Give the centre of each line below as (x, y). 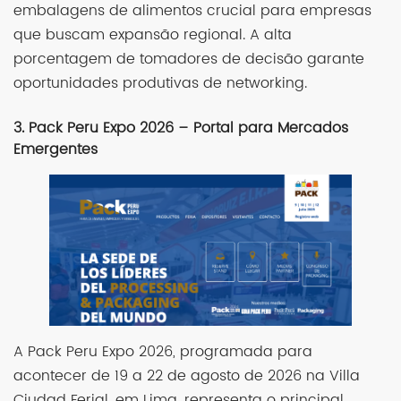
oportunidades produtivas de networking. (160, 83)
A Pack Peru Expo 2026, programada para (163, 351)
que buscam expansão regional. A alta (153, 34)
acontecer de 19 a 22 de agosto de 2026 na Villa (187, 375)
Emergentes (55, 149)
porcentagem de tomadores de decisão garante (189, 59)
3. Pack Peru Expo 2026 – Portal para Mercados (181, 128)
